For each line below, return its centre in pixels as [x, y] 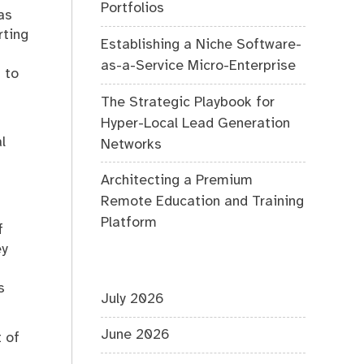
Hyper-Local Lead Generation [196, 123]
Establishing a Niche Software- [201, 44]
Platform [129, 223]
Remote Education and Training [203, 202]
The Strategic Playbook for [188, 102]
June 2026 [136, 335]
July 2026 [133, 299]
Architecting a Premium [177, 181]
